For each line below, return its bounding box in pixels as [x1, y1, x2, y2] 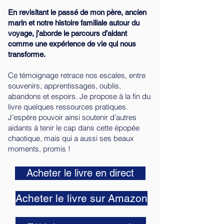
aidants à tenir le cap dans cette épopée [8, 123, 139, 132]
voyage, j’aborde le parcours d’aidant [8, 29, 127, 37]
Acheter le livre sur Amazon [15, 192, 147, 204]
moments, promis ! [8, 144, 70, 153]
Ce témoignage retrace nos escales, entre [8, 70, 145, 80]
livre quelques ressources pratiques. [8, 102, 128, 111]
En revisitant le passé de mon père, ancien [8, 8, 146, 16]
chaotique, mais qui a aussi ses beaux [8, 133, 134, 143]
